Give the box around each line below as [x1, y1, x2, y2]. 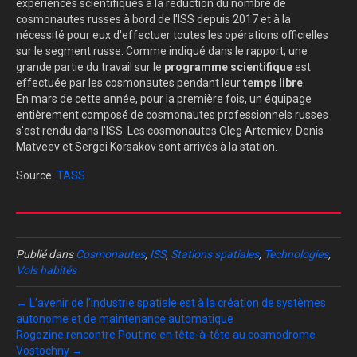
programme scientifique [164, 61, 292, 74]
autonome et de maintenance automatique [16, 312, 233, 326]
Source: [16, 169, 57, 182]
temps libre [243, 76, 303, 90]
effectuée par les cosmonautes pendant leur [16, 76, 243, 90]
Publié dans [16, 248, 76, 261]
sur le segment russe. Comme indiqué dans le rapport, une [16, 45, 308, 58]
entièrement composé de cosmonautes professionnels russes [16, 108, 328, 122]
